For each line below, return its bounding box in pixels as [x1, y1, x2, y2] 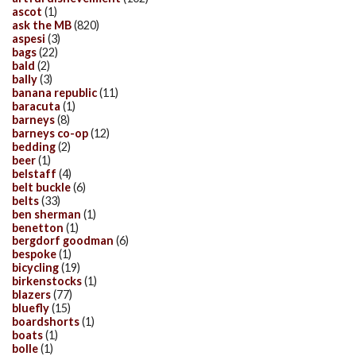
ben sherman [12, 207, 81, 221]
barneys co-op [12, 126, 88, 140]
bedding [12, 139, 56, 153]
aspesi [12, 32, 45, 46]
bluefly [12, 301, 49, 315]
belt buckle [12, 180, 71, 194]
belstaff [12, 166, 56, 180]
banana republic [12, 85, 97, 99]
